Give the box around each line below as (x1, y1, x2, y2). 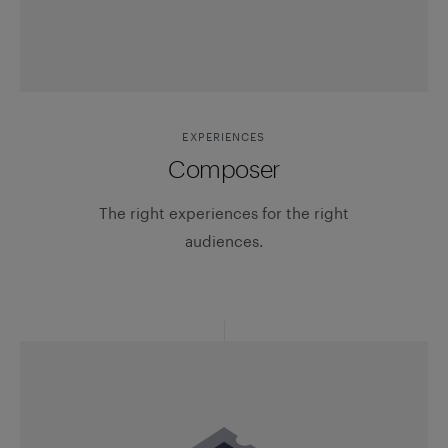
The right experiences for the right (99, 204, 349, 222)
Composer (168, 154, 280, 183)
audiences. (185, 232, 263, 250)
